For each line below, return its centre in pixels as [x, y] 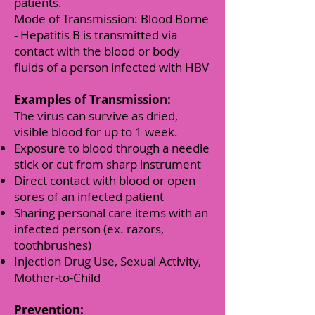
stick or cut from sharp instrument [108, 164]
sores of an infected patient [89, 197]
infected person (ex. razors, [89, 229]
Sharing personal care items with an [111, 213]
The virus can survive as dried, [96, 116]
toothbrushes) [53, 245]
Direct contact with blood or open [105, 180]
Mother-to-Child [59, 277]
